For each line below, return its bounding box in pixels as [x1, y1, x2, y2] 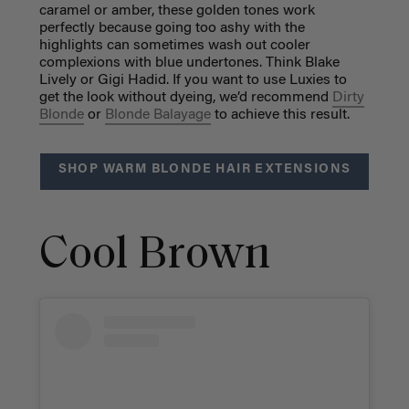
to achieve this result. [210, 108, 350, 123]
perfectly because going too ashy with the [38, 21, 305, 37]
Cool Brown [38, 232, 271, 279]
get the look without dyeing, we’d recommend [38, 90, 332, 106]
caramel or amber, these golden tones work [38, 4, 315, 19]
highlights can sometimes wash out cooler [38, 38, 310, 54]
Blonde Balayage [104, 108, 211, 123]
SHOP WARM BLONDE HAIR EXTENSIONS [58, 163, 351, 177]
